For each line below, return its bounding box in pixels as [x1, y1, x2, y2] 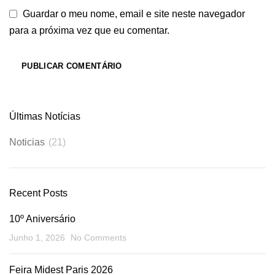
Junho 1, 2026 [9, 232, 65, 242]
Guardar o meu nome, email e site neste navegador [23, 9, 245, 20]
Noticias [9, 136, 45, 147]
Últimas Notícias [9, 110, 80, 122]
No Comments [71, 232, 126, 242]
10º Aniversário [9, 213, 76, 224]
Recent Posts [9, 187, 68, 198]
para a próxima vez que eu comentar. [9, 25, 169, 36]
